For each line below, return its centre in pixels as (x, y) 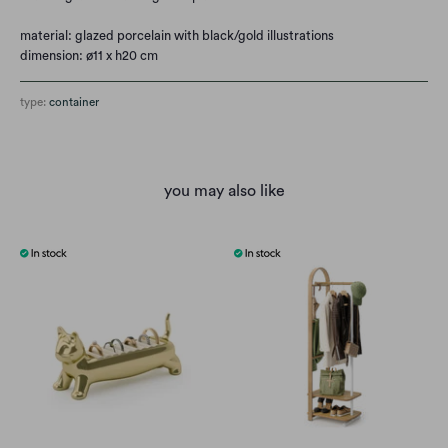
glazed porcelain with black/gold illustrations (204, 35)
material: (47, 35)
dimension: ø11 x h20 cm (89, 55)
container (74, 102)
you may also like (224, 190)
